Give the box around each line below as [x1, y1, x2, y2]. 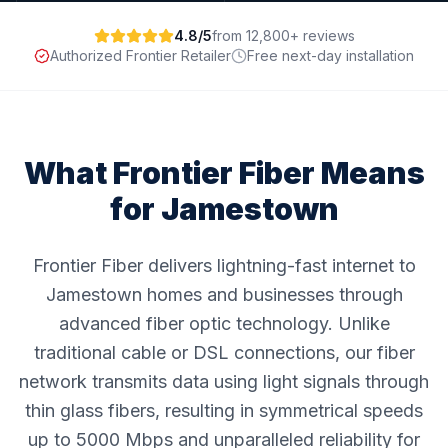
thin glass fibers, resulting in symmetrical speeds [25, 400, 423, 421]
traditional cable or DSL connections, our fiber [33, 342, 415, 363]
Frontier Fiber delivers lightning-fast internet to [32, 255, 416, 276]
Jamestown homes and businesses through [45, 284, 403, 305]
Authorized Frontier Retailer [50, 47, 231, 64]
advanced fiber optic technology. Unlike [58, 313, 390, 334]
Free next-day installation [247, 47, 414, 64]
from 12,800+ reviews [211, 27, 355, 44]
